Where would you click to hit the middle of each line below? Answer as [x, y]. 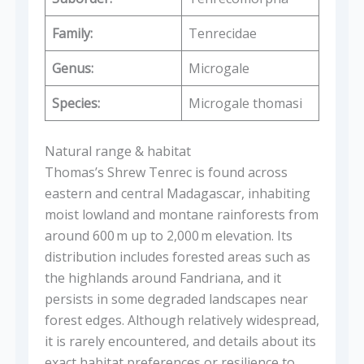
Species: [76, 104]
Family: [72, 34]
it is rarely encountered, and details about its [180, 342]
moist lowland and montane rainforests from [181, 215]
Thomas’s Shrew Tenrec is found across [166, 173]
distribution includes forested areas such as [177, 257]
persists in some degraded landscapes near [176, 299]
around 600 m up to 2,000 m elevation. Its [168, 236]
